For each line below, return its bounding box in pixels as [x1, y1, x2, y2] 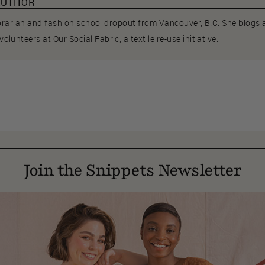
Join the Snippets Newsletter [24, 159, 241, 182]
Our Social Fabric [53, 33, 119, 45]
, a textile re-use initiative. [119, 33, 219, 45]
